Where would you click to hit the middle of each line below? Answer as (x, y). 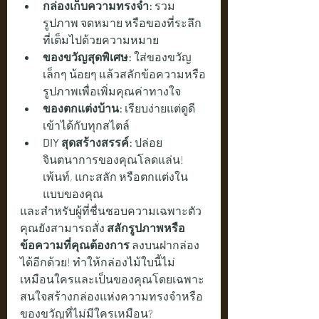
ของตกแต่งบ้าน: (83, 108)
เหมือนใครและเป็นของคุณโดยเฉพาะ (112, 278)
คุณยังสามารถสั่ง (63, 227)
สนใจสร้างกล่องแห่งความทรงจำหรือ (111, 296)
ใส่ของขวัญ (162, 56)
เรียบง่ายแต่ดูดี (160, 108)
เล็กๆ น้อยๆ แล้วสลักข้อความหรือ (124, 73)
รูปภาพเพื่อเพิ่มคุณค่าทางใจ (112, 90)
